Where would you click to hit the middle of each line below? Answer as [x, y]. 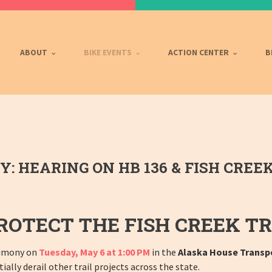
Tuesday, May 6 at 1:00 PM [94, 252]
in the [164, 252]
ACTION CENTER [199, 53]
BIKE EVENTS [109, 53]
